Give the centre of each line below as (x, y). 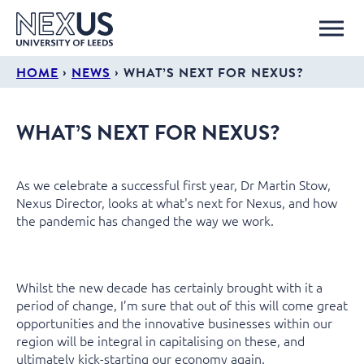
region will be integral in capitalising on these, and (160, 340)
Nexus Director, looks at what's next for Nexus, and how (177, 202)
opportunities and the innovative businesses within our (174, 323)
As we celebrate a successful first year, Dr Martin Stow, (173, 184)
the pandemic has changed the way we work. (145, 220)
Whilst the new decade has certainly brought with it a (169, 287)
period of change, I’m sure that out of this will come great (182, 305)
